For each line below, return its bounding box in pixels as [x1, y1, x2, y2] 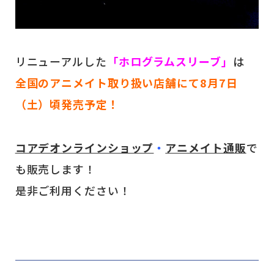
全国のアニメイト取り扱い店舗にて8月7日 [15, 75, 238, 91]
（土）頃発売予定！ [15, 96, 119, 113]
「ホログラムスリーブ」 [106, 53, 233, 70]
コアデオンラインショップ [15, 139, 154, 156]
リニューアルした [15, 53, 107, 70]
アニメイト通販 [165, 139, 246, 156]
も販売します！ [15, 161, 96, 177]
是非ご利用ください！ [15, 182, 131, 199]
